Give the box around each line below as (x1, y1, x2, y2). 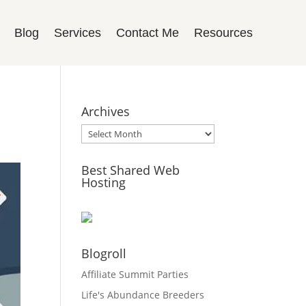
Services (53, 26, 101, 40)
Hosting (81, 174, 126, 191)
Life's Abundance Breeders (81, 288, 205, 301)
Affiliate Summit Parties (81, 268, 189, 281)
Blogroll (81, 245, 127, 262)
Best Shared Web (81, 162, 180, 178)
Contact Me (115, 26, 179, 40)
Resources (193, 26, 253, 40)
